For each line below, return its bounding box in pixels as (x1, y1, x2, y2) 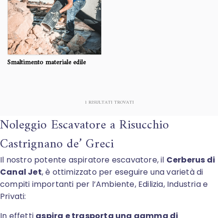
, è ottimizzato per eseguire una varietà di (41, 166, 203, 178)
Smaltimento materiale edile (7, 56, 86, 69)
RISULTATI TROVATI (87, 98, 134, 107)
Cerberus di (166, 154, 216, 166)
